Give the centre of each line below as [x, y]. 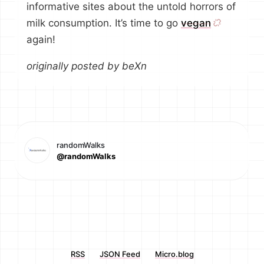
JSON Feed [120, 254]
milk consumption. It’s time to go [104, 23]
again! [41, 39]
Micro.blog [174, 254]
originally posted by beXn [87, 66]
